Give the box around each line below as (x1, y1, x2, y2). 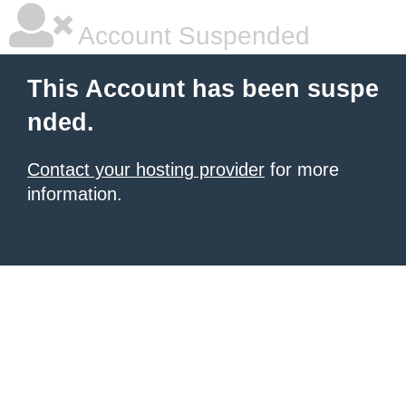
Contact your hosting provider (27, 159, 265, 179)
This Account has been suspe (27, 75, 379, 102)
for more (265, 159, 339, 179)
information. (27, 184, 122, 204)
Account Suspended (72, 22, 310, 50)
